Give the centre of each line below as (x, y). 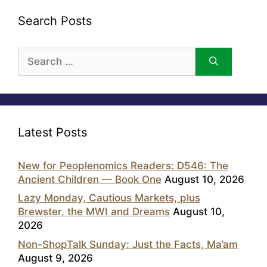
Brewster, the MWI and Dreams (94, 212)
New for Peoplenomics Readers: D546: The (123, 165)
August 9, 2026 (55, 258)
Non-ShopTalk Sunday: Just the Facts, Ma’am (128, 244)
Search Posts (55, 21)
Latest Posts (52, 132)
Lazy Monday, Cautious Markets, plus (109, 198)
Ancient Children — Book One (90, 179)
